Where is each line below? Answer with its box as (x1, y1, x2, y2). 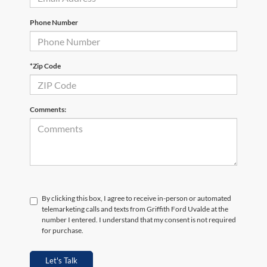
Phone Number (30, 18, 78, 27)
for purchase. (42, 226, 83, 235)
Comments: (30, 105, 66, 114)
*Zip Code (30, 61, 61, 71)
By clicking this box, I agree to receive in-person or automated (42, 194, 231, 203)
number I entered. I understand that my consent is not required (42, 215, 236, 225)
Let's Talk (45, 256, 77, 266)
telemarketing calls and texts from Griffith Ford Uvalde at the (42, 204, 228, 214)
